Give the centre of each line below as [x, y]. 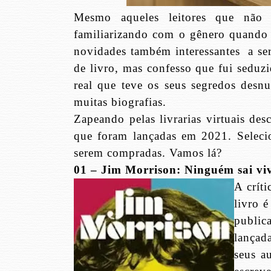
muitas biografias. [120, 102]
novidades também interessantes [157, 51]
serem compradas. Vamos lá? [148, 153]
